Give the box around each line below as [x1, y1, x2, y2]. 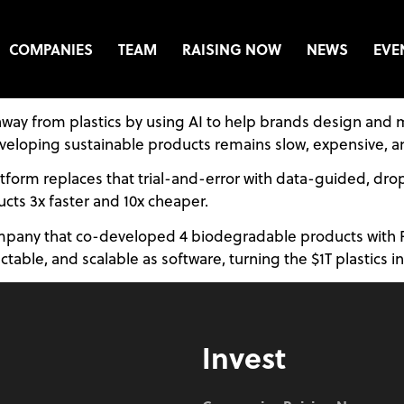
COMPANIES [9, 38, 94, 60]
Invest [202, 336, 286, 379]
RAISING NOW [182, 38, 282, 60]
